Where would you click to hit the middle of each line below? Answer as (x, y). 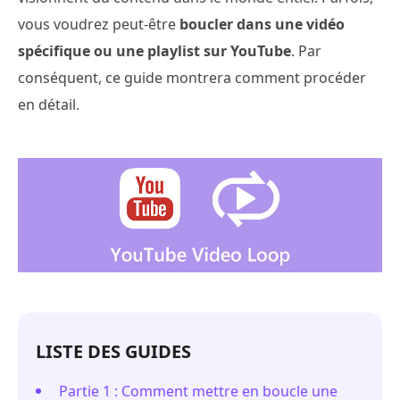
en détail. (49, 104)
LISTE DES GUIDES (113, 351)
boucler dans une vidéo (262, 24)
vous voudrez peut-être (99, 24)
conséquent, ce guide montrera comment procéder (192, 78)
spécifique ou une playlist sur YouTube (154, 51)
